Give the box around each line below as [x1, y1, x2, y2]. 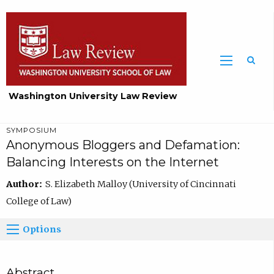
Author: [6, 178, 45, 190]
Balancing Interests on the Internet [6, 155, 219, 170]
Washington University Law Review [9, 91, 177, 102]
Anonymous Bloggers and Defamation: [6, 138, 240, 153]
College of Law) [6, 195, 72, 207]
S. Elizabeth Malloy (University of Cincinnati [45, 178, 236, 190]
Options [23, 223, 62, 235]
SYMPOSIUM [6, 126, 57, 135]
